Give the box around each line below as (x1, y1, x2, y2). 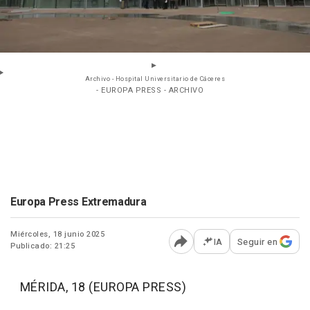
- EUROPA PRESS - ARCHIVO (96, 84, 203, 96)
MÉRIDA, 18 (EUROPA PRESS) (10, 277, 186, 297)
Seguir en (237, 235, 277, 248)
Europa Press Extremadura (10, 193, 147, 210)
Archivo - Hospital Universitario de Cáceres (84, 74, 226, 84)
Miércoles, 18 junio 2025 (10, 228, 104, 240)
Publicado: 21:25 (10, 239, 75, 252)
